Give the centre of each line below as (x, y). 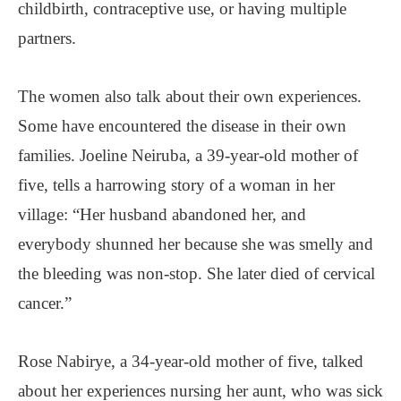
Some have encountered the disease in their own (182, 125)
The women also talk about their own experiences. (190, 96)
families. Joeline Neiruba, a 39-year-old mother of (188, 155)
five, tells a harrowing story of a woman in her (176, 184)
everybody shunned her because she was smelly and (196, 243)
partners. (47, 38)
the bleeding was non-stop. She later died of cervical (196, 273)
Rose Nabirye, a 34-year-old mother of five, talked (191, 361)
